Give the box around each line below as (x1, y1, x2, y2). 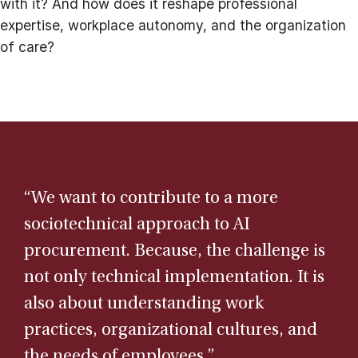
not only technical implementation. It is (24, 269, 324, 287)
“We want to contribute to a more (24, 190, 278, 208)
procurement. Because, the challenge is (24, 243, 325, 261)
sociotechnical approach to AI (24, 217, 250, 234)
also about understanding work (24, 296, 264, 313)
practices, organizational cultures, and (24, 322, 317, 340)
